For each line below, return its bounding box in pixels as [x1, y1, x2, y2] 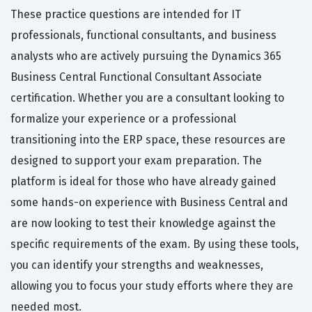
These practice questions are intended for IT [10, 8, 241, 22]
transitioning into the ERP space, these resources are [10, 133, 286, 147]
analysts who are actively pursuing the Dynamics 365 [10, 49, 281, 63]
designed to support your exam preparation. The [10, 154, 262, 168]
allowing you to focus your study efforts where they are [10, 279, 293, 293]
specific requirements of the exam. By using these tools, [10, 237, 299, 251]
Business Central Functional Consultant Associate [10, 70, 262, 84]
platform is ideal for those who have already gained [10, 175, 276, 189]
